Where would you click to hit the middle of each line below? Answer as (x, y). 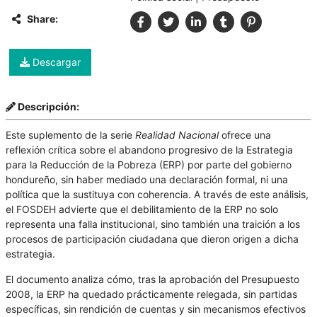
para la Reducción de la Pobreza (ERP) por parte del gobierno (149, 165)
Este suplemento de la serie (70, 135)
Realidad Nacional (177, 135)
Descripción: (47, 107)
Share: (41, 19)
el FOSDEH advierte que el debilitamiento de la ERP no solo (142, 209)
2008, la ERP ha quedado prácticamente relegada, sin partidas (151, 294)
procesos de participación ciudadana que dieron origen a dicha (152, 239)
